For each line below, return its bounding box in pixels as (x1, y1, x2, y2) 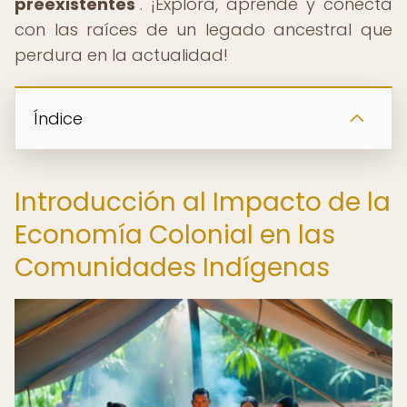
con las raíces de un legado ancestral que (15, 18, 392, 41)
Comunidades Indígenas (15, 250, 330, 285)
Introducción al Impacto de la (15, 184, 391, 220)
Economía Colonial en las (15, 217, 335, 253)
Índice (34, 107, 83, 130)
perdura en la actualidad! (15, 44, 228, 66)
